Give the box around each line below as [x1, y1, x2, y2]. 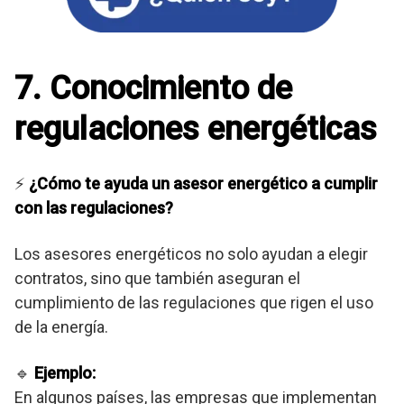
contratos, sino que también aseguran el [14, 269, 300, 289]
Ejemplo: [34, 363, 96, 383]
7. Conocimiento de [14, 69, 292, 108]
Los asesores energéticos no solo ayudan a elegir [14, 244, 368, 264]
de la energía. [14, 317, 108, 337]
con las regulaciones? [14, 198, 173, 218]
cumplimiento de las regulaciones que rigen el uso [14, 293, 373, 313]
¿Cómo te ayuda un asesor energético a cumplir [29, 174, 378, 194]
